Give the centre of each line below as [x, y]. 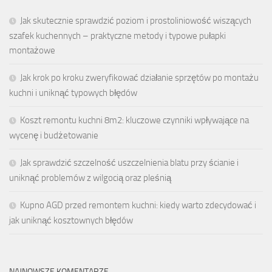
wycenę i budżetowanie [54, 135]
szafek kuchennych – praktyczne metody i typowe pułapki [117, 36]
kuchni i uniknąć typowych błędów [73, 93]
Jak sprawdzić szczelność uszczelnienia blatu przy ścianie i [129, 162]
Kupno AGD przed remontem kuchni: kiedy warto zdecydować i [138, 205]
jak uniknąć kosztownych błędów [71, 220]
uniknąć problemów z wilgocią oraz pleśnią [90, 178]
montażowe [32, 50]
